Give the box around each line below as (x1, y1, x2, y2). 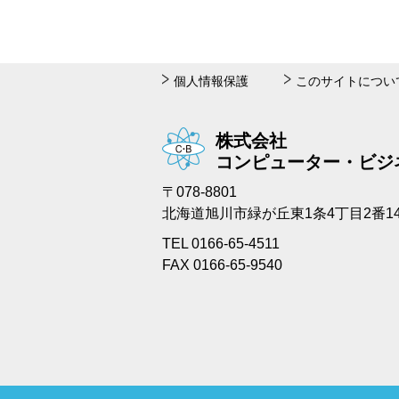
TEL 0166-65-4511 (162, 236, 280, 251)
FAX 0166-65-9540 (162, 257, 282, 273)
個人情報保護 (174, 74, 248, 88)
